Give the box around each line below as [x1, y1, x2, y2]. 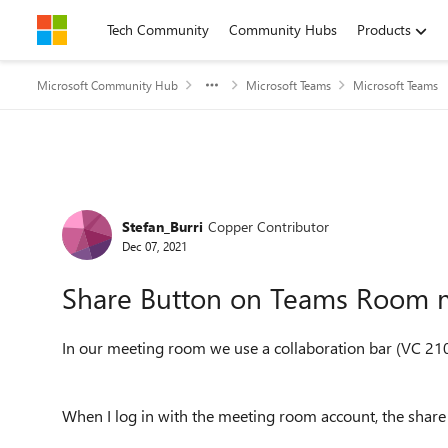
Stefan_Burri [122, 216, 203, 236]
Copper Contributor [208, 216, 329, 236]
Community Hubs [229, 20, 337, 39]
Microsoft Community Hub [37, 77, 178, 93]
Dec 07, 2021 [122, 237, 187, 254]
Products [357, 20, 411, 39]
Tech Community [107, 20, 209, 39]
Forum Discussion [35, 182, 286, 225]
